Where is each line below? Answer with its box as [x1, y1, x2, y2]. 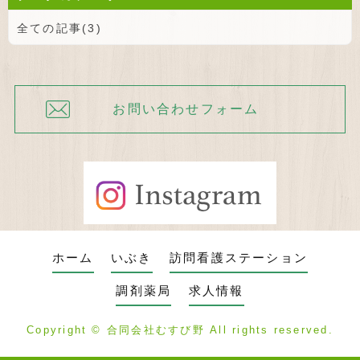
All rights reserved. [204, 324, 333, 337]
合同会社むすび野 [106, 324, 205, 337]
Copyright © [27, 324, 107, 337]
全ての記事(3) [17, 21, 102, 35]
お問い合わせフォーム [112, 101, 260, 116]
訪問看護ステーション [169, 251, 309, 265]
